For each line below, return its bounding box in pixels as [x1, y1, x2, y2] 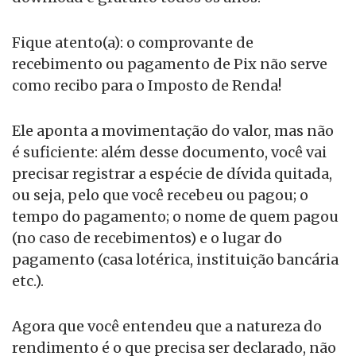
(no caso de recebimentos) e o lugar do [12, 229, 282, 248]
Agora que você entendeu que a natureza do [12, 317, 322, 336]
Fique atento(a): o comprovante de [12, 33, 253, 52]
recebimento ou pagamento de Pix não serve [12, 55, 327, 74]
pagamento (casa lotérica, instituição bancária [12, 250, 339, 269]
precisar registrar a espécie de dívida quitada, [12, 164, 332, 184]
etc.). [12, 272, 44, 291]
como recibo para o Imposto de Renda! [12, 76, 281, 95]
